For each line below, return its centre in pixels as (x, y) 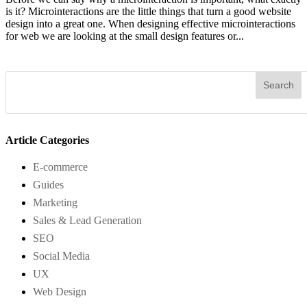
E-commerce (60, 167)
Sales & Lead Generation (87, 220)
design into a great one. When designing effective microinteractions (150, 24)
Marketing (55, 202)
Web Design (60, 291)
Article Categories (47, 140)
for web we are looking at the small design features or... (125, 36)
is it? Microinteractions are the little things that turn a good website (148, 11)
